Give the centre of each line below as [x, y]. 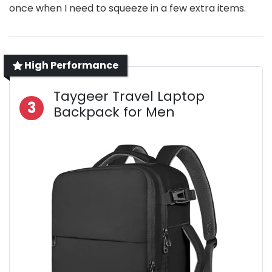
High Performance [70, 65]
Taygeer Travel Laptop [129, 96]
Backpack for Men [114, 112]
